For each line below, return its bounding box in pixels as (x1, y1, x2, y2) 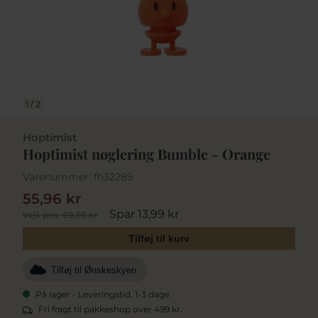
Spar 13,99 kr (109, 207, 179, 221)
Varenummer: (23, 170, 91, 183)
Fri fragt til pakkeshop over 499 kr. (38, 303, 182, 314)
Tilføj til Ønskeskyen (51, 265, 136, 276)
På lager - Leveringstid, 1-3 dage (35, 288, 170, 300)
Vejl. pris (23, 209, 58, 220)
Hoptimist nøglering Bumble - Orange (23, 144, 270, 163)
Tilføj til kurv (128, 232, 190, 244)
